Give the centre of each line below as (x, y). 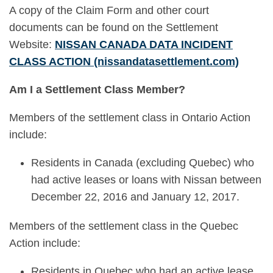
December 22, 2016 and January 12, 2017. (135, 197)
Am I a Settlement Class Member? (97, 90)
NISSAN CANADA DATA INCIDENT (144, 44)
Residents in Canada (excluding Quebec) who (143, 163)
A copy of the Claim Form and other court (109, 10)
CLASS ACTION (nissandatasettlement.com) (124, 62)
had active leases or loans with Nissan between (146, 180)
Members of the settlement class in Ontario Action (130, 118)
